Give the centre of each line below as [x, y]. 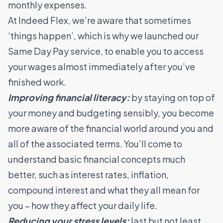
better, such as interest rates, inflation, [88, 175]
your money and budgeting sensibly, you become [111, 113]
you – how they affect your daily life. [83, 206]
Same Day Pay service [54, 51]
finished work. [37, 82]
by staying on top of [172, 98]
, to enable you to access [152, 51]
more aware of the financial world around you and [111, 128]
